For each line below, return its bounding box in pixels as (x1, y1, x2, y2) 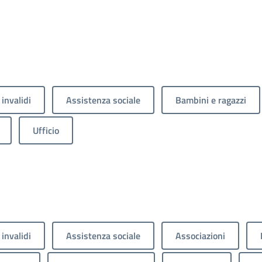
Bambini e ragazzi (175, 92, 246, 107)
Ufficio (33, 123, 59, 137)
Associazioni (175, 228, 225, 243)
